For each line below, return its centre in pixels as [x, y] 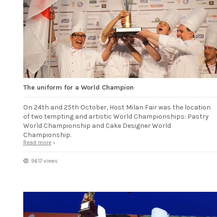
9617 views [44, 161]
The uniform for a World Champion [78, 87]
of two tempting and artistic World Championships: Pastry [116, 117]
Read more [37, 143]
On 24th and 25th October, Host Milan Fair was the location [117, 108]
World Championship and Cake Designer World [97, 126]
